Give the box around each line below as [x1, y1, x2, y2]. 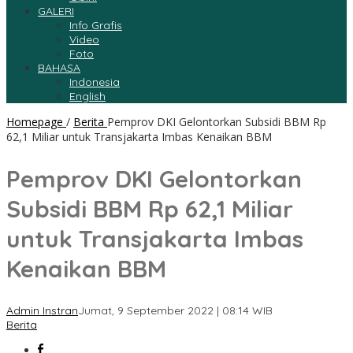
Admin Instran [6, 303, 78, 318]
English [69, 89, 106, 104]
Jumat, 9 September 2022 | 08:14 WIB [78, 303, 273, 318]
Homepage [6, 114, 63, 130]
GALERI [38, 4, 74, 19]
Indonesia [69, 75, 120, 90]
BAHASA [38, 61, 80, 76]
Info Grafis [69, 18, 122, 33]
